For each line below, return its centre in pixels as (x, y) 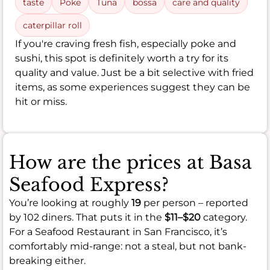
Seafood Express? (89, 185)
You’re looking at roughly (70, 203)
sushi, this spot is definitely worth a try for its (122, 58)
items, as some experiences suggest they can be (133, 87)
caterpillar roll (52, 26)
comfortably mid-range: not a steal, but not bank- (128, 246)
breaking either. (47, 261)
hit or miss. (41, 102)
